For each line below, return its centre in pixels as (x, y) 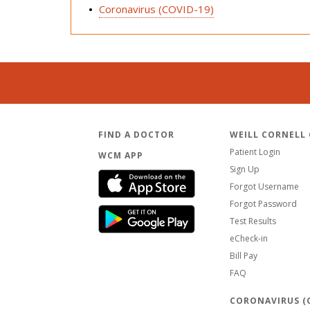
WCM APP (121, 155)
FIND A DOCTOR (136, 134)
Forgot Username (264, 186)
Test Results (253, 221)
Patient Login (255, 152)
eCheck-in (249, 238)
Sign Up (245, 169)
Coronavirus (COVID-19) (156, 9)
